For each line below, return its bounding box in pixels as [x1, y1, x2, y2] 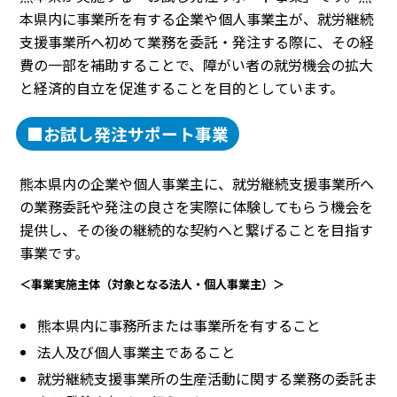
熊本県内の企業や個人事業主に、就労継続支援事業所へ [19, 173, 374, 195]
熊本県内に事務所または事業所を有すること [37, 314, 321, 336]
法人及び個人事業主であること [37, 340, 236, 362]
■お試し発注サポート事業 [27, 121, 229, 146]
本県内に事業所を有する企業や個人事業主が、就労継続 [19, 8, 374, 30]
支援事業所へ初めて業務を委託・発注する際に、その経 [19, 31, 374, 53]
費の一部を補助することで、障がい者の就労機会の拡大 [19, 54, 373, 76]
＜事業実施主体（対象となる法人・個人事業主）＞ [19, 276, 284, 293]
